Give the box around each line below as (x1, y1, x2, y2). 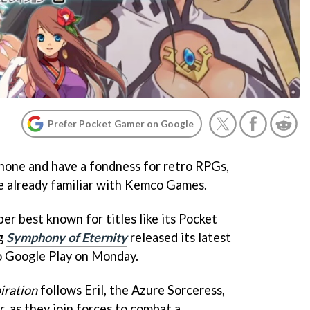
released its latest (127, 229, 231, 245)
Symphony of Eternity (6, 229, 127, 245)
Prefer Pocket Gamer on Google (48, 118, 194, 129)
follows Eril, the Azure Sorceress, (37, 282, 225, 298)
